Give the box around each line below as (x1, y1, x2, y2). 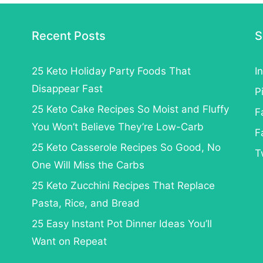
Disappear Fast (31, 82, 103, 95)
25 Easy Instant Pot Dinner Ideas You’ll (31, 217, 212, 230)
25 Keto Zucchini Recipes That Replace (31, 179, 215, 191)
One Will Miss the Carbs (31, 159, 144, 171)
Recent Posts (31, 28, 106, 43)
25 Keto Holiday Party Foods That (31, 65, 191, 77)
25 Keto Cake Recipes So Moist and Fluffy (31, 103, 229, 115)
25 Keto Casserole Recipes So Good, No (31, 141, 221, 153)
